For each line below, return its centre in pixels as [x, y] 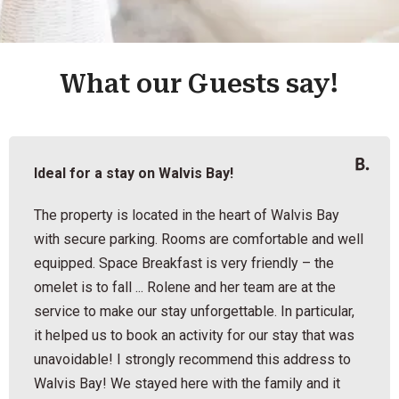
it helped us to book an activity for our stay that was [195, 335]
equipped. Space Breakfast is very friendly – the [184, 263]
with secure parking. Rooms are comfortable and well [199, 239]
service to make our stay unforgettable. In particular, [195, 311]
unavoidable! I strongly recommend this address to [193, 359]
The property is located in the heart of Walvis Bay [187, 215]
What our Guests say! [199, 84]
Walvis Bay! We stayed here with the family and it [187, 383]
